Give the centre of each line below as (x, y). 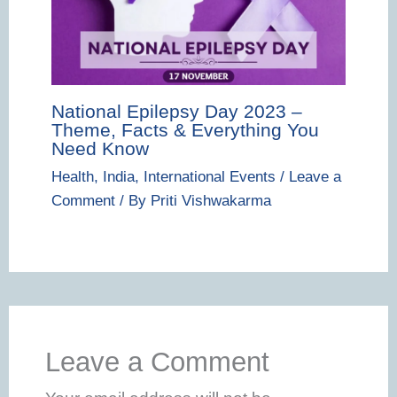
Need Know (100, 148)
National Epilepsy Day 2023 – (176, 111)
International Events (209, 177)
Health (72, 177)
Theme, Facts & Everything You (185, 129)
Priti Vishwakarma (210, 201)
